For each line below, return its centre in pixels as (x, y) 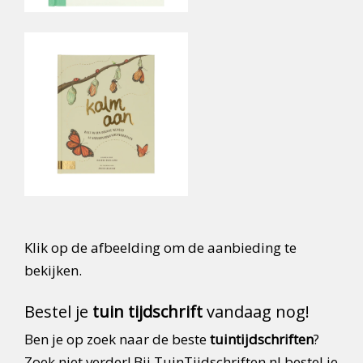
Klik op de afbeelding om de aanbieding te (160, 248)
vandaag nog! (256, 312)
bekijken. (53, 271)
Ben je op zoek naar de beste (117, 340)
